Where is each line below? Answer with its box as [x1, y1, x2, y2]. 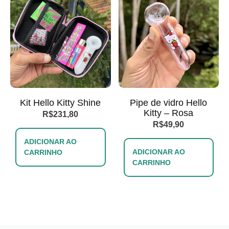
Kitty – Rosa [144, 107, 194, 118]
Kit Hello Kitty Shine [20, 97, 101, 108]
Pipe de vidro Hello [130, 97, 208, 108]
